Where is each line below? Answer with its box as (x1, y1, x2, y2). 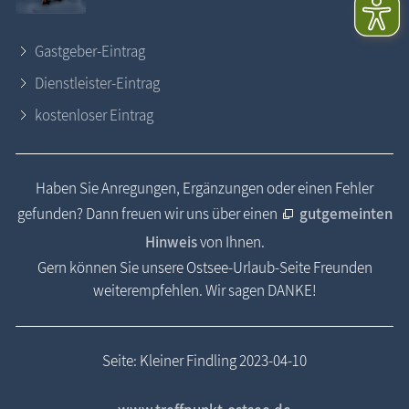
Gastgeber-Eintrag (35, 40, 145, 61)
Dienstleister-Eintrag (35, 72, 160, 93)
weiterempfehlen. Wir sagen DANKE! (92, 280, 317, 301)
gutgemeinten (299, 204, 393, 225)
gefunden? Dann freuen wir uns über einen (16, 204, 280, 225)
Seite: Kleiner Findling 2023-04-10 (102, 351, 307, 372)
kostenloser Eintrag (35, 105, 153, 126)
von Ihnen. (199, 232, 265, 253)
